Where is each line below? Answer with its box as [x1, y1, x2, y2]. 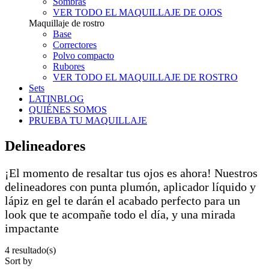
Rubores [53, 61, 85, 71]
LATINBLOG [29, 94, 84, 104]
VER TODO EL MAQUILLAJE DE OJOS [53, 7, 222, 17]
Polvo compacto [53, 50, 114, 61]
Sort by [5, 255, 32, 266]
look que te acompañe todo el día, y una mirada [5, 207, 235, 221]
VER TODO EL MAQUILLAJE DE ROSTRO [53, 72, 238, 82]
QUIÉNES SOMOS [29, 104, 107, 115]
